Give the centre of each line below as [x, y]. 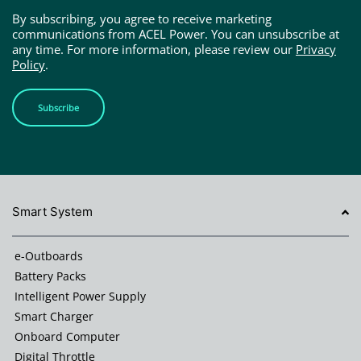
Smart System [52, 212]
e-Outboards [49, 256]
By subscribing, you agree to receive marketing [142, 19]
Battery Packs [50, 276]
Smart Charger [54, 317]
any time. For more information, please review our [154, 50]
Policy [29, 65]
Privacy [316, 50]
